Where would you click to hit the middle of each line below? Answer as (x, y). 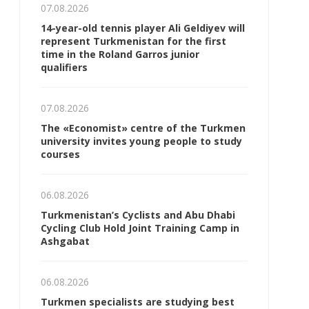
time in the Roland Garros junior (120, 54)
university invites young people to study (141, 141)
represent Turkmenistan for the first (133, 41)
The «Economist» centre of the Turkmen (143, 128)
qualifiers (64, 67)
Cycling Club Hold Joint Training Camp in (140, 228)
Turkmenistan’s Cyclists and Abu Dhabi (138, 215)
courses (60, 154)
